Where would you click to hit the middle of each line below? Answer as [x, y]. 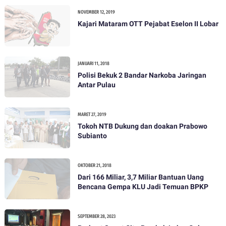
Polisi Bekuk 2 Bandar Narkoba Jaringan [127, 75]
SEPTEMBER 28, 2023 [96, 217]
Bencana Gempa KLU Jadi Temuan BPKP [143, 187]
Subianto [92, 135]
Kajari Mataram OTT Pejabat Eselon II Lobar [148, 24]
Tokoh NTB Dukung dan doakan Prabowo [142, 126]
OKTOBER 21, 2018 [94, 165]
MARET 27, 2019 [92, 114]
